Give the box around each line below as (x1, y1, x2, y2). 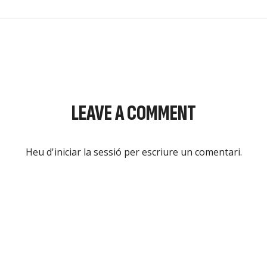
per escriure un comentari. (121, 145, 242, 159)
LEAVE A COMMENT (71, 100, 196, 126)
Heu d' (25, 145, 54, 159)
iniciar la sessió (54, 145, 122, 159)
